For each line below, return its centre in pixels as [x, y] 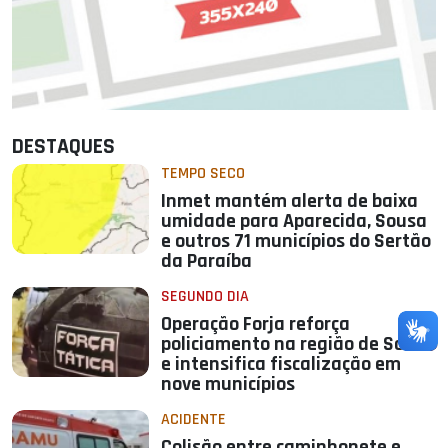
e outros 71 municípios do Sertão [296, 241]
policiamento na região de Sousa [298, 344]
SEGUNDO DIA [205, 297]
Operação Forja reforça [256, 324]
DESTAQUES [63, 147]
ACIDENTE [194, 420]
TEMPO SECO [203, 174]
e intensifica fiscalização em [281, 364]
